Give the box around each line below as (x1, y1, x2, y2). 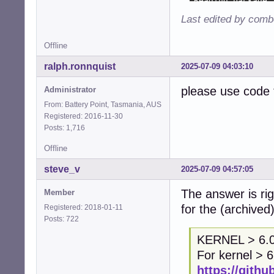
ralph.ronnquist (44, 61, 116, 72)
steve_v (44, 164, 80, 175)
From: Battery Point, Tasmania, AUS (44, 100, 161, 109)
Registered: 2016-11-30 (44, 112, 123, 121)
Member (44, 188, 75, 198)
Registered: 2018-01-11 (44, 203, 123, 212)
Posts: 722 (44, 215, 83, 224)
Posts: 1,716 (44, 124, 89, 133)
